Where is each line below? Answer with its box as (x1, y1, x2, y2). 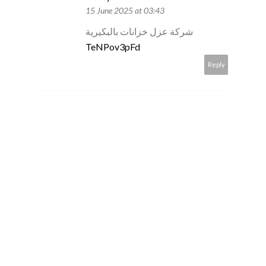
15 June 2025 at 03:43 (85, 5, 164, 16)
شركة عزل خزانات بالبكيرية (85, 26, 193, 37)
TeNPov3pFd (85, 41, 140, 53)
